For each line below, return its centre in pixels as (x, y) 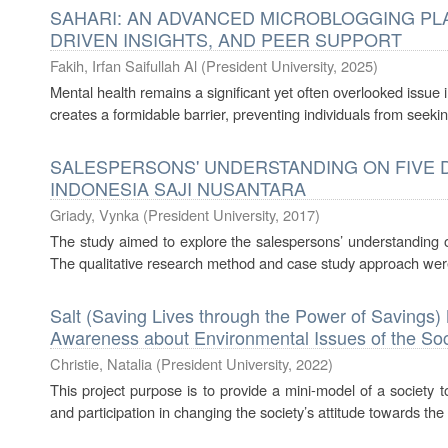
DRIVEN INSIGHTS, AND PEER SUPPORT (226, 39)
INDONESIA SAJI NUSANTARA (178, 188)
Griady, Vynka (94, 214)
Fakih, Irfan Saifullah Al (123, 65)
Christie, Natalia (101, 363)
